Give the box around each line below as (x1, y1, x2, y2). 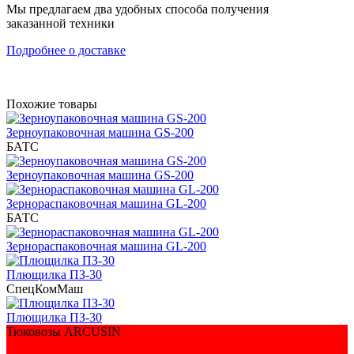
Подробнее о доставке (6, 43, 126, 57)
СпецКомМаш (6, 281, 83, 296)
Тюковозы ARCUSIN (6, 324, 121, 338)
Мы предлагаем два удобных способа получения (6, 2, 269, 16)
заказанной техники (6, 16, 115, 30)
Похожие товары (6, 96, 97, 111)
